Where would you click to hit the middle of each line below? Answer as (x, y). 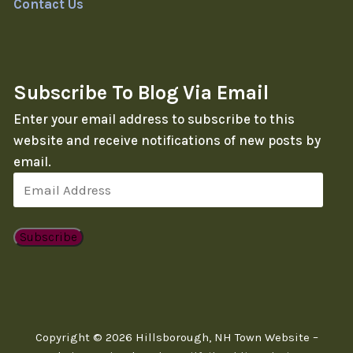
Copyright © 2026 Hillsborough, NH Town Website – (176, 337)
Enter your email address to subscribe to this (154, 119)
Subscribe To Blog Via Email (141, 92)
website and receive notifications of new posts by (167, 140)
